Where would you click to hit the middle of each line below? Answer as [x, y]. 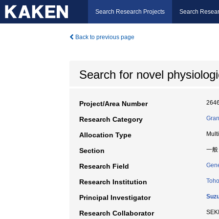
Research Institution [113, 182]
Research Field [104, 166]
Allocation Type [105, 135]
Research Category [111, 119]
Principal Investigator [115, 197]
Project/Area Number [113, 104]
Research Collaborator [117, 213]
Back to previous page [104, 37]
